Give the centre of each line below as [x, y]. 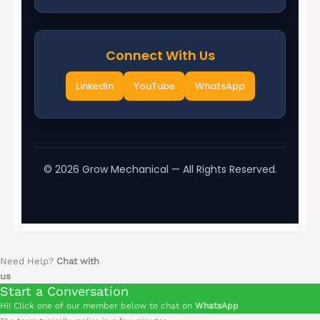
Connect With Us [160, 55]
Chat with [78, 261]
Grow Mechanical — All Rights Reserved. [178, 169]
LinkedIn [94, 86]
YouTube [154, 86]
